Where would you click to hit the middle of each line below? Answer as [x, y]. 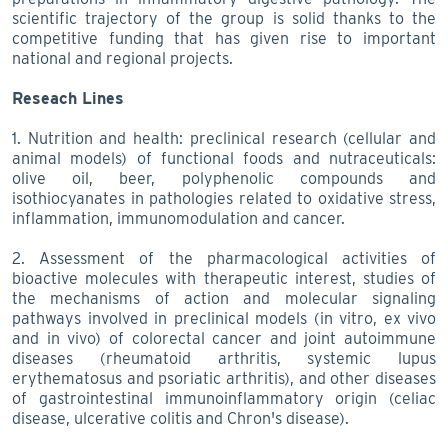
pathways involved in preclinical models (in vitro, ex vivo [224, 318]
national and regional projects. [124, 58]
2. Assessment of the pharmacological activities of [224, 258]
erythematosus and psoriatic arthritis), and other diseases [224, 378]
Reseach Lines [68, 98]
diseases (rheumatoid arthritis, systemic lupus [224, 358]
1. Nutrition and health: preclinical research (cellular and [224, 138]
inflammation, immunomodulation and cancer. [178, 218]
